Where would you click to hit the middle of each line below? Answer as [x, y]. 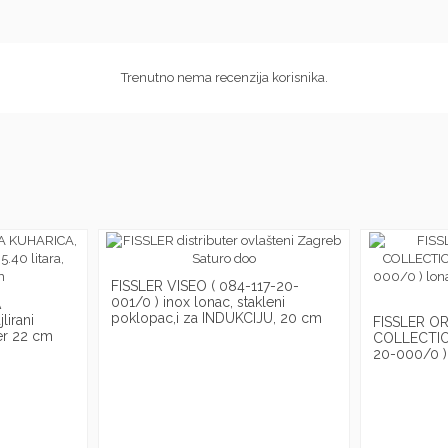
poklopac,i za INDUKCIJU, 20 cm [216, 318]
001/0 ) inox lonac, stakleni [197, 302]
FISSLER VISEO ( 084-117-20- [204, 286]
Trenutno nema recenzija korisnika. [224, 77]
